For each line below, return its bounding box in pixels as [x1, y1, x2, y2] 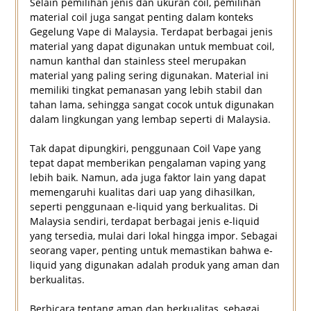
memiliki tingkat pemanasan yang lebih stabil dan [29, 83, 262, 97]
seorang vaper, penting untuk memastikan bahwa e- [29, 244, 273, 258]
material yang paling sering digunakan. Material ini [29, 69, 269, 83]
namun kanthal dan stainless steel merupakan [29, 54, 246, 68]
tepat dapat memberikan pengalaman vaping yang [29, 156, 266, 170]
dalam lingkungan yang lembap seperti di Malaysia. [29, 112, 271, 126]
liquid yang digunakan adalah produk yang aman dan [29, 258, 280, 272]
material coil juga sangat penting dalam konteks [29, 10, 253, 24]
